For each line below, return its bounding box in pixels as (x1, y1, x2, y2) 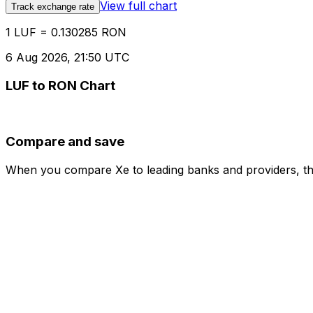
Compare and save (6, 133, 124, 150)
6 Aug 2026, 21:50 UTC (6, 50, 129, 65)
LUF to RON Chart (6, 77, 115, 94)
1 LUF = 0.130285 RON (6, 25, 126, 40)
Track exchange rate (11, 1, 94, 13)
